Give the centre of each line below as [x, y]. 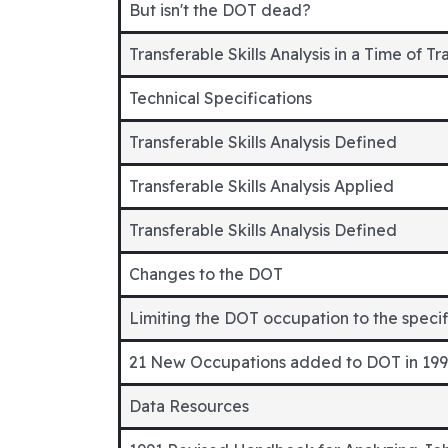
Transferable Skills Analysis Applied [261, 186]
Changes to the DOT [206, 274]
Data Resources [189, 406]
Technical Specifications [220, 98]
